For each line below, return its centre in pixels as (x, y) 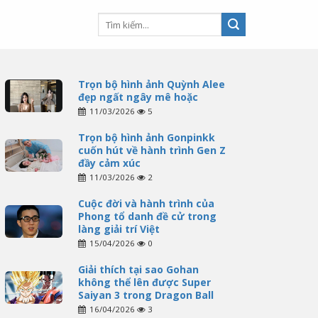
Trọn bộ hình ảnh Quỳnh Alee (151, 84)
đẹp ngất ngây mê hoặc (138, 97)
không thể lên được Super (144, 283)
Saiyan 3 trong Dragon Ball (146, 295)
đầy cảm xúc (109, 163)
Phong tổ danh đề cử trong (147, 216)
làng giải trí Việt (119, 229)
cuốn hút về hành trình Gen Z (152, 150)
